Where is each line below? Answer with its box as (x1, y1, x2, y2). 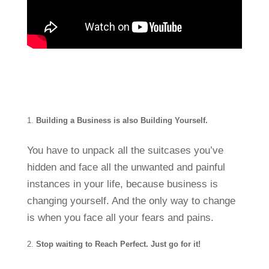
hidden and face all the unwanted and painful (26, 161, 225, 173)
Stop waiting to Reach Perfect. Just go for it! (35, 239, 201, 249)
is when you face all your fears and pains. (26, 211, 214, 223)
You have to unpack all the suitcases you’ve (26, 144, 223, 156)
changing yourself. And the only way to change (26, 195, 235, 207)
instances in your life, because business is (26, 178, 218, 190)
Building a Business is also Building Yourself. (35, 115, 208, 125)
